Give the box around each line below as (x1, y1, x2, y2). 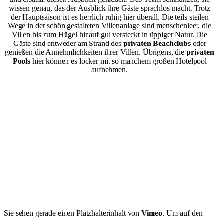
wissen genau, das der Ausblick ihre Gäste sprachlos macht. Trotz (9, 3, 210, 12)
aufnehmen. (91, 65, 128, 74)
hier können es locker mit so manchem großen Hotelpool (30, 56, 207, 65)
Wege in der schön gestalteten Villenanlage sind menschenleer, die (8, 21, 211, 30)
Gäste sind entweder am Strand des (13, 39, 123, 47)
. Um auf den (162, 208, 203, 217)
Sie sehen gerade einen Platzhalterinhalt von (4, 208, 141, 217)
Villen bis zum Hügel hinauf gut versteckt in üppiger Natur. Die (12, 30, 207, 39)
